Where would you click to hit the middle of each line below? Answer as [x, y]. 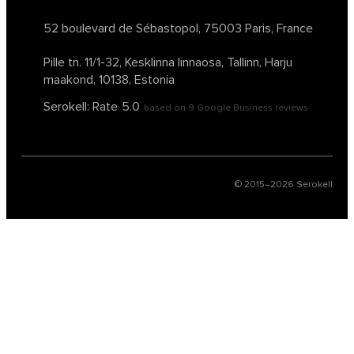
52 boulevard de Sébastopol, [124, 28]
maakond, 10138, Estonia [109, 80]
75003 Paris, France [258, 28]
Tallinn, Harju [260, 62]
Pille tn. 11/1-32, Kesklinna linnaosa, [135, 62]
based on [166, 108]
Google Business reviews [251, 108]
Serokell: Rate [81, 107]
